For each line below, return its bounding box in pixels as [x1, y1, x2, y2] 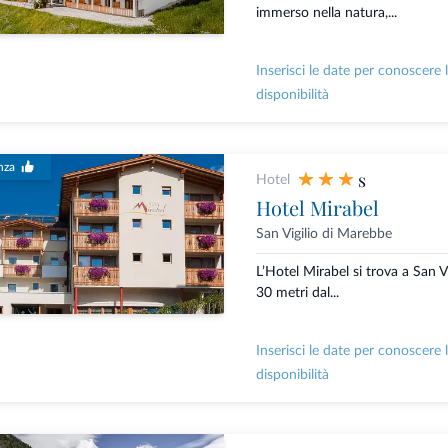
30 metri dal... [255, 286, 339, 301]
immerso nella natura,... [255, 6, 397, 21]
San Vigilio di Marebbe [255, 227, 392, 242]
